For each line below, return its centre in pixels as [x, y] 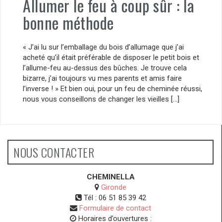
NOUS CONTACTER [54, 152]
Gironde [114, 188]
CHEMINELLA [111, 177]
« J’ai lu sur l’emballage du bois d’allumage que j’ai [103, 47]
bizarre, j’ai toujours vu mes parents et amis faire [102, 79]
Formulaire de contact [115, 208]
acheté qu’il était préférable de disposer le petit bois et [111, 58]
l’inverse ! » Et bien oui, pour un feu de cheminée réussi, [112, 89]
